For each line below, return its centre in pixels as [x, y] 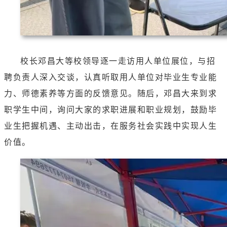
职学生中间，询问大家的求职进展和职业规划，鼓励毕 [110, 110]
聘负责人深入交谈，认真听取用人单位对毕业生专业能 [110, 78]
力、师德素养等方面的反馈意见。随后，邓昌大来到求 [110, 94]
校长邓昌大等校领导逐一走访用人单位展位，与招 [118, 61]
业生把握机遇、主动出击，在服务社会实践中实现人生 [110, 126]
